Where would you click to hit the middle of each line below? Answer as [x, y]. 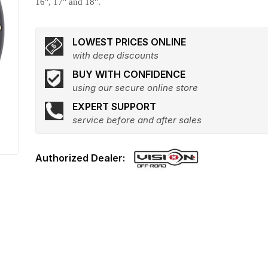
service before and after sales [137, 120]
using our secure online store [135, 88]
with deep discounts [116, 55]
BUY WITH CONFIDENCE [129, 74]
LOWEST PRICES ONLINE [130, 42]
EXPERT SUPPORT [115, 106]
